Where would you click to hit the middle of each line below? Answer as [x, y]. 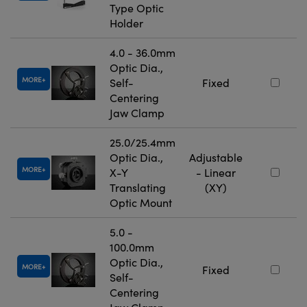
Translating [138, 187]
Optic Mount [141, 202]
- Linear [216, 172]
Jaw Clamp [137, 112]
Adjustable [216, 157]
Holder [126, 23]
